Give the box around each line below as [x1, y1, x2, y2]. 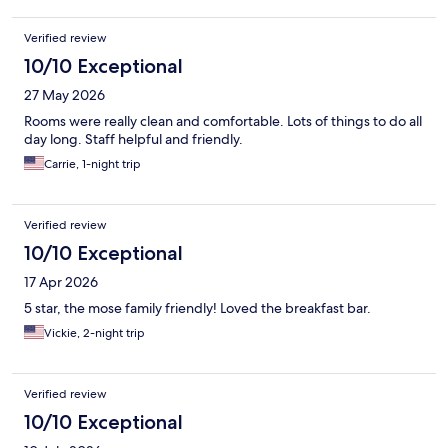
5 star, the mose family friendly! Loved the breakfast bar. [24, 299, 371, 318]
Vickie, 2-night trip [44, 325, 145, 342]
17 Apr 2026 [24, 273, 98, 292]
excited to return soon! [24, 15, 166, 34]
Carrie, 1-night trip [44, 156, 141, 173]
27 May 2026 [24, 86, 105, 105]
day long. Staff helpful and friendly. [24, 130, 243, 149]
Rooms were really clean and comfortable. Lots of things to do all [24, 112, 422, 131]
